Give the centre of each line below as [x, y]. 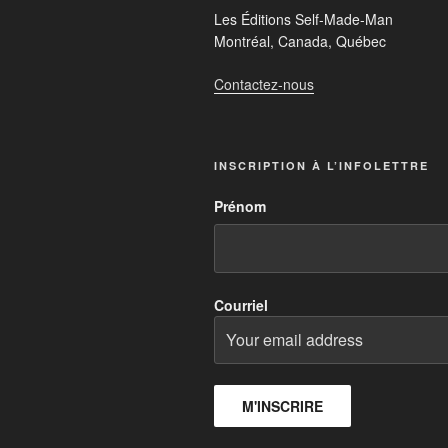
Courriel [241, 304]
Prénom [240, 206]
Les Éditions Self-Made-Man [303, 19]
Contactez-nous [264, 84]
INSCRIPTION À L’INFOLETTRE [321, 166]
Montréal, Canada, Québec [300, 41]
